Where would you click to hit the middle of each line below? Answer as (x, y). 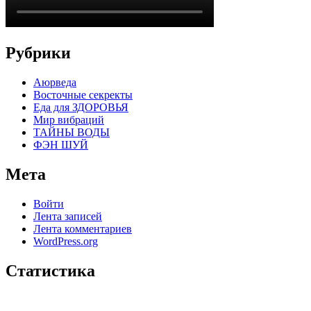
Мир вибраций (69, 120)
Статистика (50, 270)
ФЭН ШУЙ (61, 145)
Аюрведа (55, 83)
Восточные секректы (83, 95)
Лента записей (68, 217)
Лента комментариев (83, 229)
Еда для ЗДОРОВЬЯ (81, 108)
